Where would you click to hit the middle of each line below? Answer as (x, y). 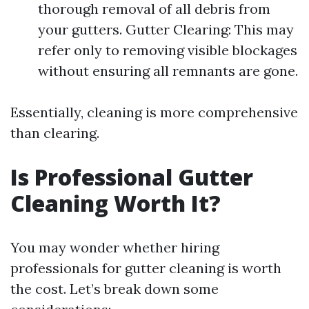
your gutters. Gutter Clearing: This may (166, 29)
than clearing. (55, 133)
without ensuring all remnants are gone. (168, 71)
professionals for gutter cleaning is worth (146, 268)
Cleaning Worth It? (116, 203)
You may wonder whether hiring (115, 247)
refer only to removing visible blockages (168, 50)
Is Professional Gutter (132, 177)
